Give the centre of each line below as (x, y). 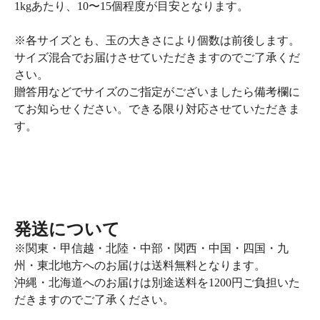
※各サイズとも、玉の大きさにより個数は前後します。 (157, 40)
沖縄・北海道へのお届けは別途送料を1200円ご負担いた (157, 282)
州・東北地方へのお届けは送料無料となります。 (140, 265)
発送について (67, 229)
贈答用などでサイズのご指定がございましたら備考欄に (157, 91)
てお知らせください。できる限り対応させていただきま (157, 109)
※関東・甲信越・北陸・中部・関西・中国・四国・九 (151, 248)
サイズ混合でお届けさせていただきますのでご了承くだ (157, 57)
